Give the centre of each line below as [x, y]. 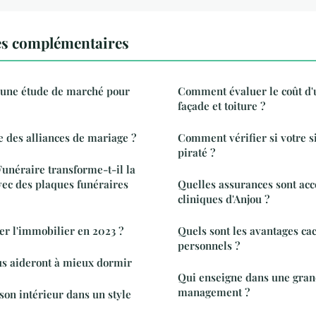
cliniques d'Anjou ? [224, 199]
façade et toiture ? [221, 105]
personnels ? [209, 245]
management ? [214, 292]
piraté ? [196, 152]
